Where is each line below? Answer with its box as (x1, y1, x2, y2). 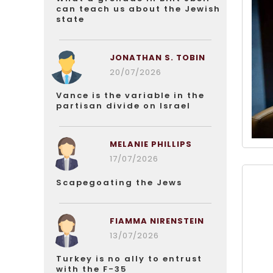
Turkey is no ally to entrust (56, 253, 202, 264)
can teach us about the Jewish (56, 3, 221, 15)
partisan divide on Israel (56, 100, 191, 112)
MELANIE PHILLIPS (109, 138, 192, 150)
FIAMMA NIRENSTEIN (109, 215, 204, 227)
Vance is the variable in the (56, 90, 205, 101)
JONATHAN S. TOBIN (109, 52, 205, 63)
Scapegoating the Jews (56, 177, 182, 188)
